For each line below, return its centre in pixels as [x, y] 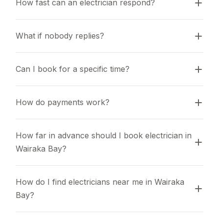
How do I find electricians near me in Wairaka [100, 182]
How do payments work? [63, 102]
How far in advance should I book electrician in [104, 135]
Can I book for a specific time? [73, 69]
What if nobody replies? [60, 36]
